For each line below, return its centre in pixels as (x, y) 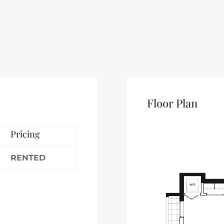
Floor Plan (172, 103)
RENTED (28, 157)
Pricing (25, 134)
